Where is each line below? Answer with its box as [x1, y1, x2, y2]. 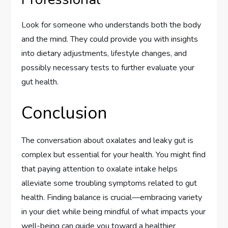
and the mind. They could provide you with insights [21, 33, 198, 45]
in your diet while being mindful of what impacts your [21, 206, 206, 217]
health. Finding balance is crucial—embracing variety [21, 191, 203, 203]
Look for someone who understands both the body [21, 19, 202, 31]
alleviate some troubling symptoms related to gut [21, 177, 197, 189]
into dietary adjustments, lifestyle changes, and [21, 47, 187, 59]
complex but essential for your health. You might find [21, 149, 206, 160]
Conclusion [21, 101, 107, 125]
